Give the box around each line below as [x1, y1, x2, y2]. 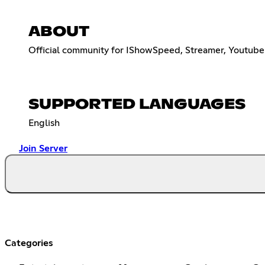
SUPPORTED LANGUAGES [28, 97, 245, 112]
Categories [5, 238, 53, 248]
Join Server [19, 143, 67, 153]
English [28, 118, 60, 128]
